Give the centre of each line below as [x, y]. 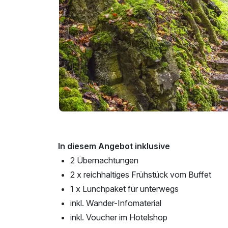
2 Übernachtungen [104, 160]
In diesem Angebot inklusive [114, 146]
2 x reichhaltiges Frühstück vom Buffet [141, 174]
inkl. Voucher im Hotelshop [119, 217]
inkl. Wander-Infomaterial [116, 203]
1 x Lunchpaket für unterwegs [124, 189]
